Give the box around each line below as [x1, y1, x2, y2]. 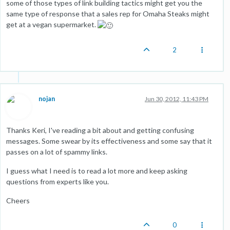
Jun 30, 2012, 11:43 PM [145, 94, 208, 103]
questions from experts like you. [6, 177, 109, 186]
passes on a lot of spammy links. [6, 147, 107, 156]
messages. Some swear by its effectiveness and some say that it [6, 136, 212, 145]
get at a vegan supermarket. [6, 20, 98, 29]
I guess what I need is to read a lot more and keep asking [6, 166, 187, 175]
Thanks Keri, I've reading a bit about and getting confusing [6, 125, 194, 135]
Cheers [6, 196, 30, 205]
